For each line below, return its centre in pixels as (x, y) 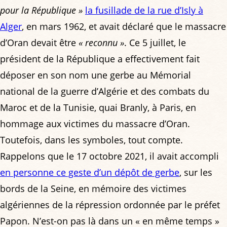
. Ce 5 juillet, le (155, 42)
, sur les (196, 172)
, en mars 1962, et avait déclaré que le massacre (124, 26)
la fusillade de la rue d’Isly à (144, 10)
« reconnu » (101, 42)
